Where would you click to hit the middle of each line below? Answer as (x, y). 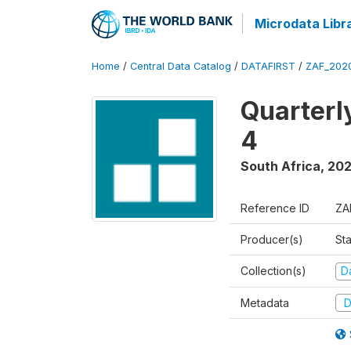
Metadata (265, 302)
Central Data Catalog (181, 66)
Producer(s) (272, 239)
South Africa (280, 166)
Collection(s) (273, 271)
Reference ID (275, 208)
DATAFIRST (268, 66)
